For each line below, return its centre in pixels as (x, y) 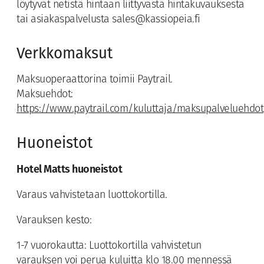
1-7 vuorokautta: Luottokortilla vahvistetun (109, 246)
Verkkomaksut (65, 54)
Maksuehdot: (45, 95)
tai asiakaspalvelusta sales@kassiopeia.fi (108, 20)
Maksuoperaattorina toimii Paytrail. (95, 80)
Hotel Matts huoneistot (69, 169)
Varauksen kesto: (54, 221)
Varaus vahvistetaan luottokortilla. (92, 196)
